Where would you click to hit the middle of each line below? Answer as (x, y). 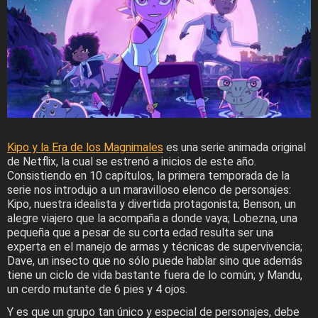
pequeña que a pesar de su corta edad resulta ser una (140, 232)
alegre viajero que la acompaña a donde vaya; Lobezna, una (152, 218)
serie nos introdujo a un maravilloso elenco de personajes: (149, 190)
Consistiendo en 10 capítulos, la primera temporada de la (148, 175)
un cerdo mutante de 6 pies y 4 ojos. (97, 289)
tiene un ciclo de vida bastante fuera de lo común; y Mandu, (155, 275)
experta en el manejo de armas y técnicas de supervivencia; (155, 246)
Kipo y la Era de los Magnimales (85, 147)
